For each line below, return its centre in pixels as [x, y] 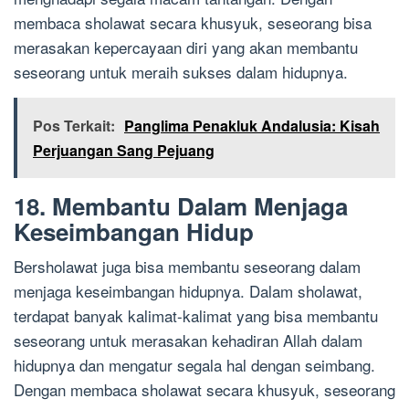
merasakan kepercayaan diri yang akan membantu [186, 47]
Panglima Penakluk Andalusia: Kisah [252, 126]
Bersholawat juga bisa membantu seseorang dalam [187, 267]
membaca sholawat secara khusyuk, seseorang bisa [193, 23]
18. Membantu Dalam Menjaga [181, 206]
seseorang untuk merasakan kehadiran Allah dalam [188, 341]
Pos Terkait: [74, 126]
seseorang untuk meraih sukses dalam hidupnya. [181, 72]
